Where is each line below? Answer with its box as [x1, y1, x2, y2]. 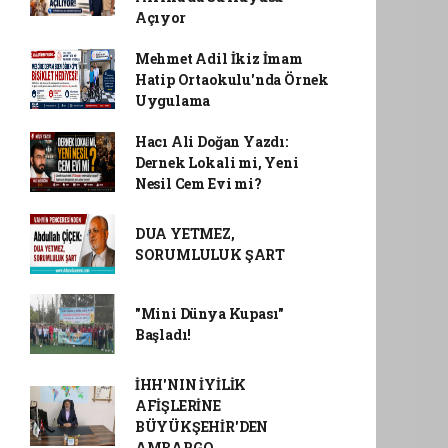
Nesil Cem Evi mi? [134, 173, 262, 193]
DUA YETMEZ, [134, 223, 235, 243]
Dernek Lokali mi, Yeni [134, 152, 299, 172]
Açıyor [134, 7, 186, 27]
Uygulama [134, 90, 211, 110]
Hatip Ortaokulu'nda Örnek [134, 69, 330, 89]
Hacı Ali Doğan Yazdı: [134, 131, 288, 151]
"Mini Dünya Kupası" [134, 303, 285, 323]
